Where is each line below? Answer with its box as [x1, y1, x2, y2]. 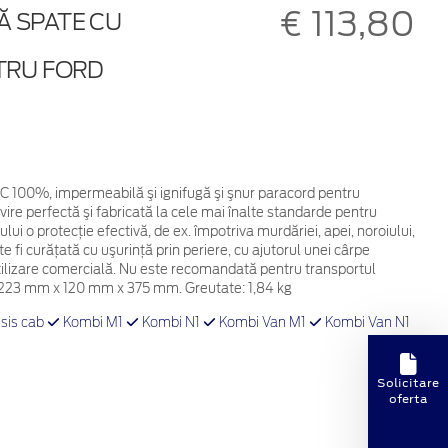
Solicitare [377, 374, 439, 391]
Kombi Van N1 [321, 316, 410, 330]
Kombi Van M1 [215, 316, 309, 330]
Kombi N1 [138, 316, 203, 330]
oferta [388, 390, 428, 407]
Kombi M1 [59, 316, 126, 330]
